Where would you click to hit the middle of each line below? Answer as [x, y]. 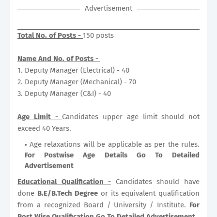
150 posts [98, 35]
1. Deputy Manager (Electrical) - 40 [73, 70]
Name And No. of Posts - [59, 58]
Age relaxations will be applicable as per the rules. [115, 144]
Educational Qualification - [64, 181]
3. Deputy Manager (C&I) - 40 [64, 93]
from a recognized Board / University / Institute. [103, 205]
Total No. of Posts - [50, 35]
